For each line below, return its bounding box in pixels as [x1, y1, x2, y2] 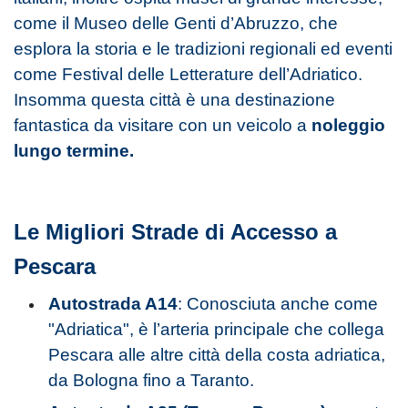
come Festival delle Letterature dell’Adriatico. [14, 64, 362, 84]
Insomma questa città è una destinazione [14, 89, 335, 109]
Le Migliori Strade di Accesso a [14, 219, 337, 244]
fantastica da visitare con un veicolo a [14, 115, 311, 135]
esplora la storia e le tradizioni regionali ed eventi [14, 38, 393, 58]
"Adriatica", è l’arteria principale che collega [48, 319, 385, 339]
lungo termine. [14, 140, 134, 160]
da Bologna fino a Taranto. [48, 370, 255, 390]
